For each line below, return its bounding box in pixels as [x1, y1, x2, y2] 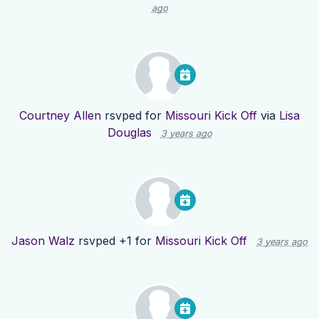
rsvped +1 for [75, 234, 155, 249]
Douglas [107, 125, 152, 140]
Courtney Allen [19, 108, 101, 123]
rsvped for [101, 108, 165, 123]
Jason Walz [11, 234, 75, 249]
